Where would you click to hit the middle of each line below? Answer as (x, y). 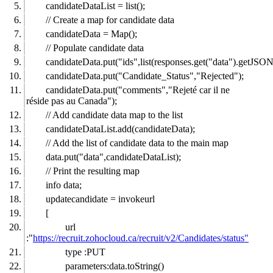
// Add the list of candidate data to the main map (137, 143)
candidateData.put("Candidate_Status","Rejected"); (145, 76)
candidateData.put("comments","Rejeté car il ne (138, 90)
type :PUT (85, 252)
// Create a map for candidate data (110, 19)
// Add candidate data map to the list (114, 115)
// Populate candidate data (95, 48)
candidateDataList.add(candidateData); (120, 129)
